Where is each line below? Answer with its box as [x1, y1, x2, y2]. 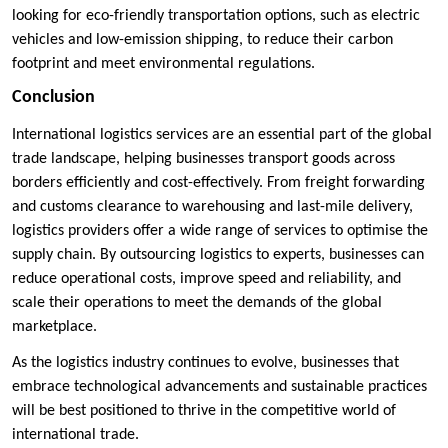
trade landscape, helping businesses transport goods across [12, 150, 395, 167]
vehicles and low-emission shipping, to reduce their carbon [12, 31, 393, 48]
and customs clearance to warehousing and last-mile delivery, [12, 198, 413, 215]
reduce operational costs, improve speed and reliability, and [12, 270, 401, 287]
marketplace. [12, 318, 97, 335]
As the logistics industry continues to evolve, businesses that [12, 354, 399, 371]
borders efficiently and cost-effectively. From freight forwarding [12, 174, 425, 191]
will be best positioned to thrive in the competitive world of [12, 402, 396, 419]
